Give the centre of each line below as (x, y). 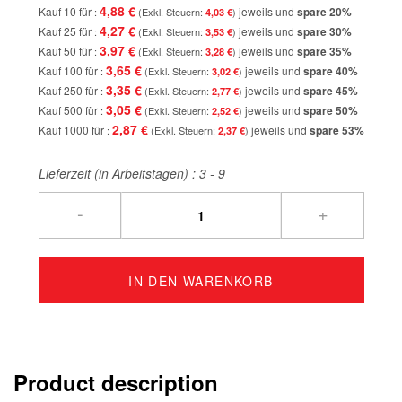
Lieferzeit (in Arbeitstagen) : (118, 173)
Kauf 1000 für (72, 129)
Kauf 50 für (66, 50)
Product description (116, 382)
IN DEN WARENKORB (201, 280)
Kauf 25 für (66, 31)
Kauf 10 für (66, 11)
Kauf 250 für (69, 90)
